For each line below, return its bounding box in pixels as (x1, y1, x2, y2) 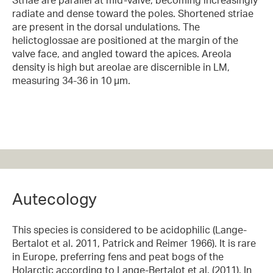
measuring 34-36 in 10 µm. (12, 74, 130, 87)
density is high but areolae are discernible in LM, (12, 60, 230, 73)
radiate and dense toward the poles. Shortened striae (12, 7, 253, 19)
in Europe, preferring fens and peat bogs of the (12, 250, 224, 263)
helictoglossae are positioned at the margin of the (12, 34, 238, 46)
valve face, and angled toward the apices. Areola (12, 47, 232, 60)
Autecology (12, 189, 97, 209)
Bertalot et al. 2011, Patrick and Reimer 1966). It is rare (12, 237, 256, 250)
